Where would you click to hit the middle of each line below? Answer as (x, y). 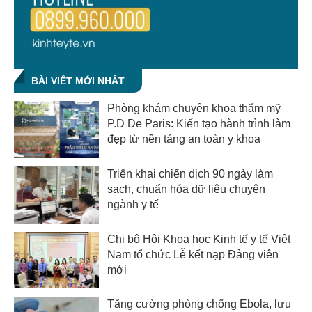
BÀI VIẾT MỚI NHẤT (78, 81)
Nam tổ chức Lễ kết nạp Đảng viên (193, 254)
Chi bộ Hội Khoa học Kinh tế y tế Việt (199, 239)
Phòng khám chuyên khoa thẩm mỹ (194, 109)
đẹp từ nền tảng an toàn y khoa (184, 139)
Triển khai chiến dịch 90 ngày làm (190, 173)
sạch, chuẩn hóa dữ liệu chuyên (187, 189)
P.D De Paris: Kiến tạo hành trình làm (199, 124)
